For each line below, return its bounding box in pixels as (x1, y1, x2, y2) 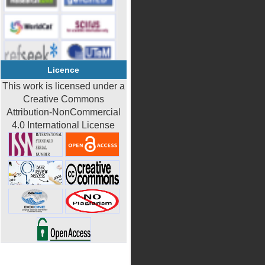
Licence (47, 65, 80, 75)
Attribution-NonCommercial (7, 107, 121, 117)
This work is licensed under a (2, 81, 125, 91)
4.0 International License (12, 120, 115, 130)
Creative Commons (23, 94, 104, 104)
